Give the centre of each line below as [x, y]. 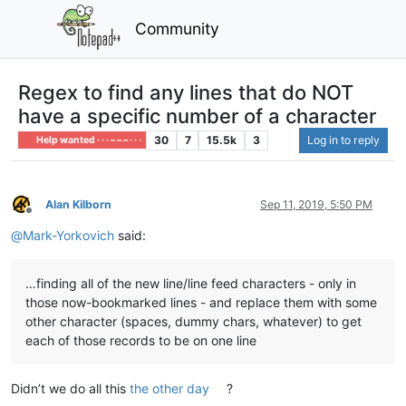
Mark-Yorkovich [68, 235]
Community [178, 28]
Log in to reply [343, 140]
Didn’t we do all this [70, 388]
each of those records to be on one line [141, 340]
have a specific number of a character [197, 116]
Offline [45, 217]
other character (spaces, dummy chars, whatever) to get [193, 321]
